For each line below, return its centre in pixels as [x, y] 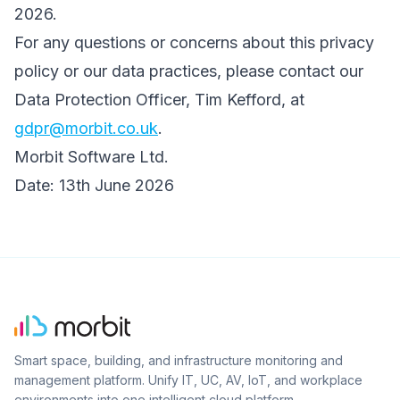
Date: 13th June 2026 [94, 185]
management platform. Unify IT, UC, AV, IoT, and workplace [188, 380]
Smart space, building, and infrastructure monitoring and [179, 360]
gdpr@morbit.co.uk [86, 128]
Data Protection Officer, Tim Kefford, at [159, 100]
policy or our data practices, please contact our [189, 71]
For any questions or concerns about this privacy [194, 42]
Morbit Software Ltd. [92, 157]
